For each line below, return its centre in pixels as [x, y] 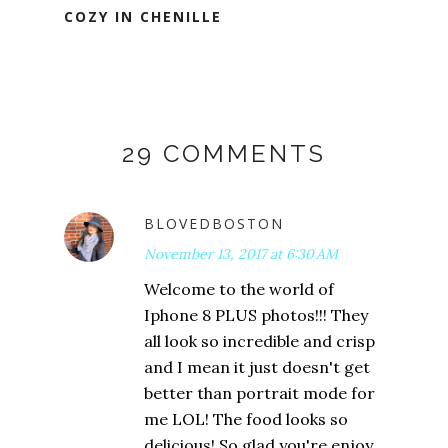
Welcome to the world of [239, 289]
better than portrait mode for [259, 393]
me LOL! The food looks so [246, 419]
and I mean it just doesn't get [257, 367]
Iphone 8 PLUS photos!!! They [256, 315]
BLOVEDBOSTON [214, 224]
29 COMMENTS [224, 154]
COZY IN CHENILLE [143, 17]
